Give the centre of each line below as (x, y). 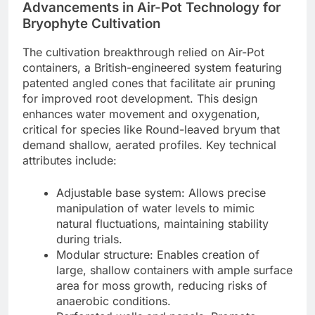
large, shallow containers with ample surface (174, 270)
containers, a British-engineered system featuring (152, 68)
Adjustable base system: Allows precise (161, 193)
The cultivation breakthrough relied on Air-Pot (143, 52)
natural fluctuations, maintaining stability (162, 224)
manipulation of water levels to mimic (155, 208)
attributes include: (70, 161)
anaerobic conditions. (114, 301)
